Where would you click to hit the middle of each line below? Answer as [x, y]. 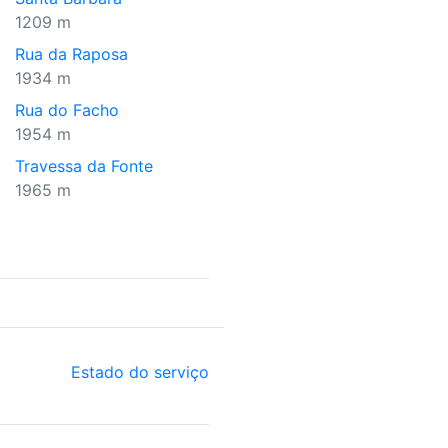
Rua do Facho [67, 110]
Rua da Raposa [71, 54]
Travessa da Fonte [84, 166]
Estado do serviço [140, 372]
